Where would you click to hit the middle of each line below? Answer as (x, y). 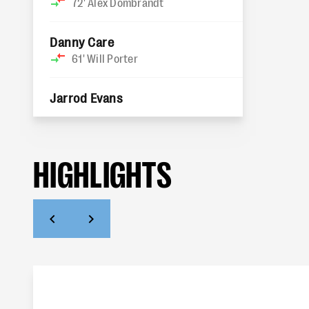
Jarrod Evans (87, 97)
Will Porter (112, 58)
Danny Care (82, 41)
